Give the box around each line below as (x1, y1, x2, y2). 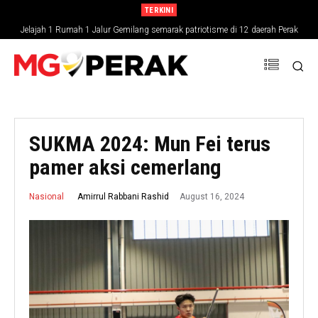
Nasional (29, 191, 64, 202)
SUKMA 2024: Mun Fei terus (29, 131, 270, 157)
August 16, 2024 (180, 191, 244, 202)
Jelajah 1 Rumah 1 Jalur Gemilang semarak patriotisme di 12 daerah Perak (20, 25, 298, 35)
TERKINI (144, 6, 174, 15)
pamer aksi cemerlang (29, 155, 221, 180)
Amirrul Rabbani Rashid (77, 191, 169, 202)
